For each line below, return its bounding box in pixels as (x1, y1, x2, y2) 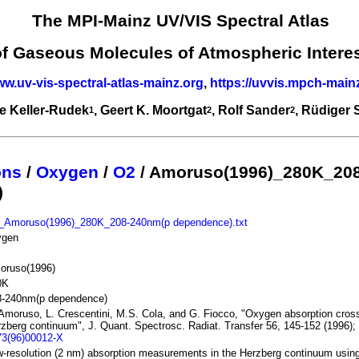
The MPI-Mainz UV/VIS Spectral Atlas (31, 11, 329, 31)
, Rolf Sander (212, 103, 290, 117)
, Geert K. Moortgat (94, 103, 207, 117)
